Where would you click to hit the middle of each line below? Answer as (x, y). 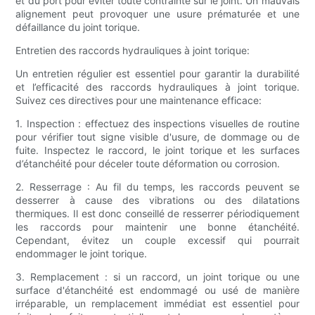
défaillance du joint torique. (78, 27)
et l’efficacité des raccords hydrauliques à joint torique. (157, 87)
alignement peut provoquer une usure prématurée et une (157, 14)
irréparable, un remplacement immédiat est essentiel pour (157, 304)
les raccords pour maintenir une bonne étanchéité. (157, 227)
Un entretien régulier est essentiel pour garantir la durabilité (157, 74)
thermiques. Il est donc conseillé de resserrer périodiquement (157, 214)
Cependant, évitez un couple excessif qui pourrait (157, 240)
